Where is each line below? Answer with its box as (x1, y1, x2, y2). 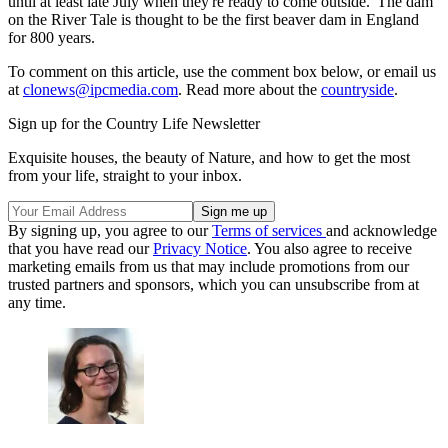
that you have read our (8, 239, 153, 257)
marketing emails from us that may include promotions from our (8, 257, 409, 275)
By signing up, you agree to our (8, 221, 212, 239)
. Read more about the (178, 80, 321, 98)
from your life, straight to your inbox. (8, 166, 242, 184)
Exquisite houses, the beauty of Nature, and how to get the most (8, 148, 410, 166)
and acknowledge (326, 221, 437, 239)
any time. (8, 293, 66, 311)
